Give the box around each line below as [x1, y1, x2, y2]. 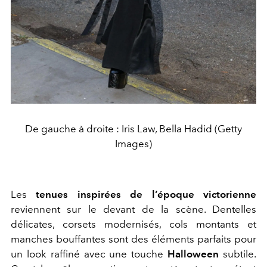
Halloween [167, 247, 219, 260]
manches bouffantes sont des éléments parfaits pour [11, 232, 256, 245]
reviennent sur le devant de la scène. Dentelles [11, 203, 256, 215]
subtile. [219, 247, 257, 260]
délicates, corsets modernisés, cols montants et [11, 218, 256, 230]
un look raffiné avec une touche [11, 247, 168, 260]
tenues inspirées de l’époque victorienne [36, 188, 257, 200]
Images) [115, 137, 152, 150]
